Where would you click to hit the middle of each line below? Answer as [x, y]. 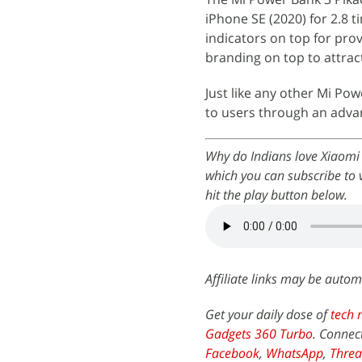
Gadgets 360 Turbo [259, 333]
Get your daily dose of [268, 314]
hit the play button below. [276, 194]
